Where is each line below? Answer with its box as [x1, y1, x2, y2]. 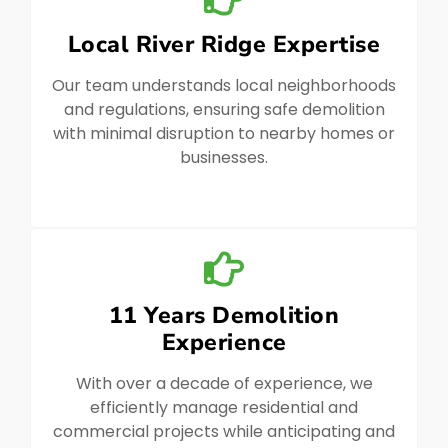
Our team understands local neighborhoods [52, 73, 396, 97]
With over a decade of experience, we [75, 371, 373, 395]
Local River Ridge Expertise [67, 28, 381, 60]
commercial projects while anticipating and [53, 419, 395, 443]
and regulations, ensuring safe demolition [63, 97, 385, 121]
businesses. [180, 145, 268, 169]
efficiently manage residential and [90, 395, 358, 419]
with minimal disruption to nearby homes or [53, 121, 395, 145]
